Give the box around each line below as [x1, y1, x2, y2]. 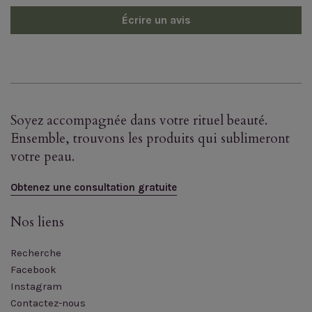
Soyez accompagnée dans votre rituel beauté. [10, 111, 267, 130]
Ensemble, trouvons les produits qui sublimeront [10, 130, 290, 148]
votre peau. [10, 148, 75, 166]
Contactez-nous [10, 297, 86, 309]
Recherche [10, 247, 61, 259]
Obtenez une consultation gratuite [10, 181, 177, 194]
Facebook [10, 263, 56, 276]
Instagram [10, 280, 62, 292]
